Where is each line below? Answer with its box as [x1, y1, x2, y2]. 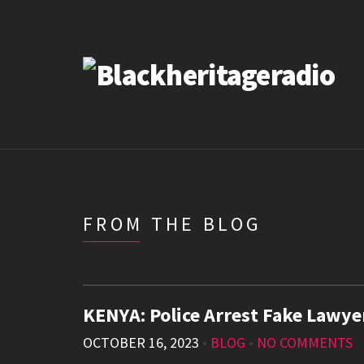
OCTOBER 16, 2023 [83, 333, 199, 353]
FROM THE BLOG [83, 211, 262, 236]
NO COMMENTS [257, 333, 353, 353]
